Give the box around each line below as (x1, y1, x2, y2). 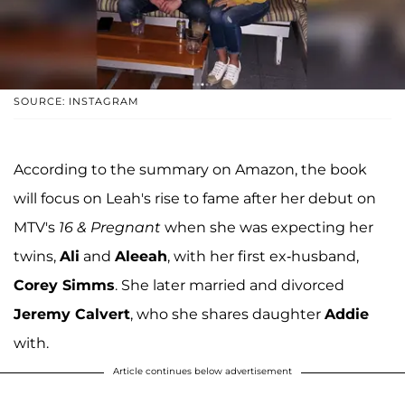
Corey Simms (14, 276, 115, 294)
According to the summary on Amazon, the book (14, 160, 367, 178)
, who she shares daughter (130, 305, 325, 323)
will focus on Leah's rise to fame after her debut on (14, 189, 376, 207)
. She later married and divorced (115, 276, 344, 294)
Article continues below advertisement (113, 364, 292, 377)
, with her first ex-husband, (167, 247, 359, 265)
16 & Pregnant (59, 218, 161, 236)
